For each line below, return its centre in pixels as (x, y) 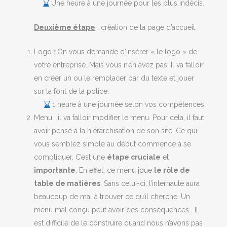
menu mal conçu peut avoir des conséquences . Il (116, 210)
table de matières (67, 184)
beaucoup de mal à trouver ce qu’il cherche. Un (112, 197)
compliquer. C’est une (71, 157)
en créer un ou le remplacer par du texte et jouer (114, 78)
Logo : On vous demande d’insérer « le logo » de (116, 52)
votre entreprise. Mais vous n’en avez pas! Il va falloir (119, 65)
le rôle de (172, 171)
